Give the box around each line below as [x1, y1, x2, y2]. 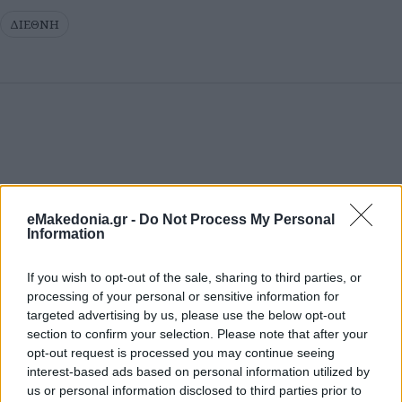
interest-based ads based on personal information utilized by [27, 364, 370, 379]
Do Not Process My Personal [139, 212, 335, 227]
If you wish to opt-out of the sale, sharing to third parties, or [27, 270, 362, 284]
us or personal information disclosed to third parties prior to [27, 383, 362, 398]
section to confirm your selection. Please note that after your [27, 327, 368, 341]
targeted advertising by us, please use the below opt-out [27, 308, 345, 322]
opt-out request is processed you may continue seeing [27, 345, 335, 360]
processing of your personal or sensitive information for [27, 289, 339, 303]
